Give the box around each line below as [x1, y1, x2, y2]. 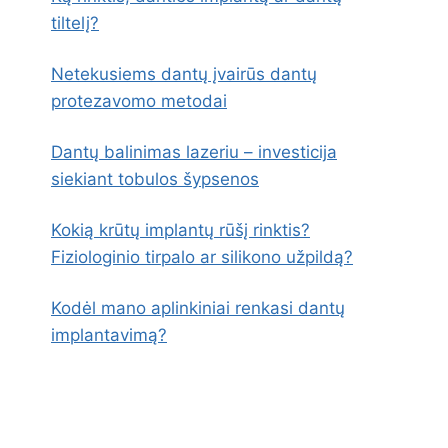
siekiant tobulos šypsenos [51, 169, 259, 189]
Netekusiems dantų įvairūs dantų [51, 64, 317, 84]
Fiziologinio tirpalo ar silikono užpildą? [51, 247, 353, 267]
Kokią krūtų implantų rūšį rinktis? [51, 220, 310, 240]
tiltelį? [51, 13, 99, 33]
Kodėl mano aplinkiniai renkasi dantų [51, 298, 345, 318]
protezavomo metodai [51, 91, 227, 111]
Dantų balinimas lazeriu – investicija [51, 142, 337, 162]
